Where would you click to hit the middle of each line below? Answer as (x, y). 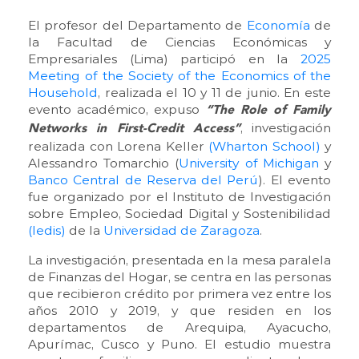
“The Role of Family (268, 110)
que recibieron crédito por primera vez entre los (179, 293)
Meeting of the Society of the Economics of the (179, 75)
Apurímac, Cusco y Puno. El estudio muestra (179, 344)
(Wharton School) (264, 146)
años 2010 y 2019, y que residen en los (179, 310)
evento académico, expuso (117, 109)
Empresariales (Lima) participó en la (164, 58)
